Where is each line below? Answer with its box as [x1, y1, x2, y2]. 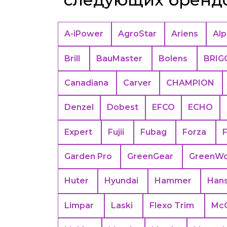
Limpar [64, 200, 94, 210]
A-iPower [64, 29, 103, 39]
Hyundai [104, 176, 139, 186]
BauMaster [96, 53, 142, 63]
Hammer [154, 176, 192, 186]
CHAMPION [166, 78, 214, 88]
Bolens [158, 53, 187, 63]
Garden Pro [64, 152, 112, 162]
